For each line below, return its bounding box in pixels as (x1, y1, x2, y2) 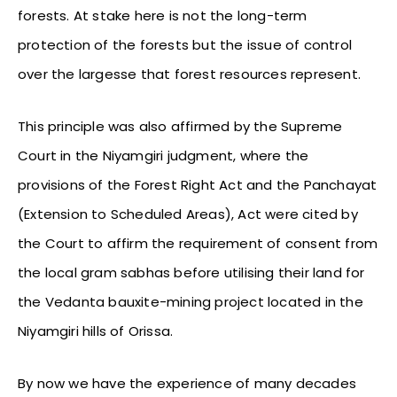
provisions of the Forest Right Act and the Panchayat (18, 175, 378, 194)
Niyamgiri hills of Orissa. (18, 321, 174, 340)
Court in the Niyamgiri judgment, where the (18, 145, 309, 165)
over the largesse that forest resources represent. (18, 64, 362, 83)
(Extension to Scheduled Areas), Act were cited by (18, 204, 358, 223)
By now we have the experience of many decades (18, 373, 357, 393)
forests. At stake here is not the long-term (18, 5, 307, 25)
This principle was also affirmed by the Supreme (18, 116, 343, 136)
